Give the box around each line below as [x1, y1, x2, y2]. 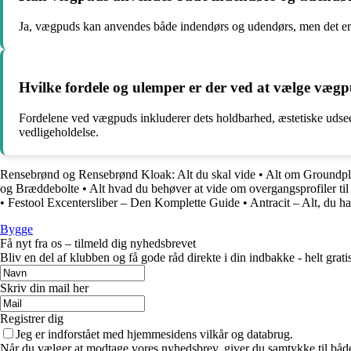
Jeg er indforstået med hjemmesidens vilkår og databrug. [16, 327, 293, 342]
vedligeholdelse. [19, 125, 99, 139]
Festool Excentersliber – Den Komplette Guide [8, 196, 240, 210]
